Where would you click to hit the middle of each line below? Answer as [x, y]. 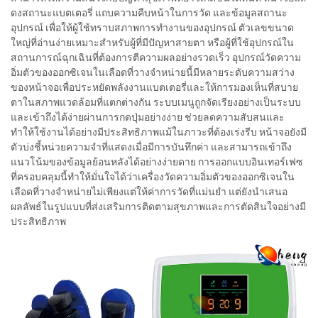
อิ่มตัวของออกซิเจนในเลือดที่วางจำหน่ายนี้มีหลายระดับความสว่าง [153, 72]
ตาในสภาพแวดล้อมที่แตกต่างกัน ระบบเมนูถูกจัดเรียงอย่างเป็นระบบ [156, 102]
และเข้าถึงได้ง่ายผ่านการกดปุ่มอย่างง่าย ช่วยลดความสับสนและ [148, 117]
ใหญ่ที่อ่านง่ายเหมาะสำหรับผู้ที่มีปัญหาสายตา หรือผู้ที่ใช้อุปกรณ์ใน [152, 42]
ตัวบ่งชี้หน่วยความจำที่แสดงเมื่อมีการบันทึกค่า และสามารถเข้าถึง [151, 147]
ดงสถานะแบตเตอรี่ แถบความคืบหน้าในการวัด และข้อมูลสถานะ [149, 12]
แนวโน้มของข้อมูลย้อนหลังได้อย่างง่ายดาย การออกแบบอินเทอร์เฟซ [157, 161]
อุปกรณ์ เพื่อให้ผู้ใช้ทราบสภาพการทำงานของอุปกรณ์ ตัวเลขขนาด [152, 27]
